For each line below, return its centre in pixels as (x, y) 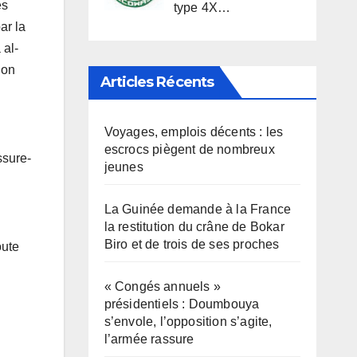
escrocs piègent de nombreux (189, 150)
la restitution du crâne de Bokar (194, 227)
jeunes (124, 167)
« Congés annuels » (163, 287)
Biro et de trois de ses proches (192, 245)
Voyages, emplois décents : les (194, 132)
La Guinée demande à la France (198, 210)
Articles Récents (157, 82)
